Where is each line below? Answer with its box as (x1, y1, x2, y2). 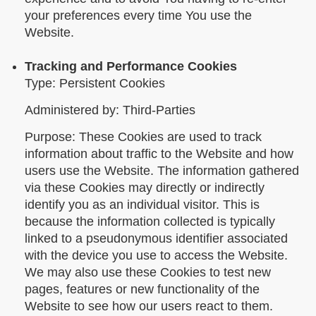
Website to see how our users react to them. (25, 298, 273, 313)
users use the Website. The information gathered (25, 163, 299, 178)
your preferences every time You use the (25, 8, 252, 23)
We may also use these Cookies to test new (25, 265, 271, 279)
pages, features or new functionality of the (25, 281, 260, 296)
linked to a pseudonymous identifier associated (25, 231, 288, 245)
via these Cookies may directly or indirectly (25, 180, 265, 195)
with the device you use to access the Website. (25, 248, 288, 262)
